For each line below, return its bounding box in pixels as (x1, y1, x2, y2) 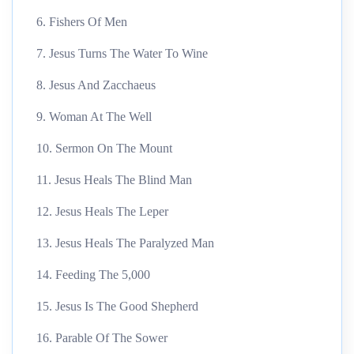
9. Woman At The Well (36, 109, 152, 123)
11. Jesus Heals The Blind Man (36, 172, 192, 186)
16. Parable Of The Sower (36, 330, 168, 345)
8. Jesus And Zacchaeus (36, 77, 156, 92)
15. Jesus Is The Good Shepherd (36, 299, 198, 313)
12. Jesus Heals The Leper (36, 204, 168, 218)
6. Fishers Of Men (36, 14, 127, 28)
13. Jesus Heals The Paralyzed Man (36, 235, 214, 250)
